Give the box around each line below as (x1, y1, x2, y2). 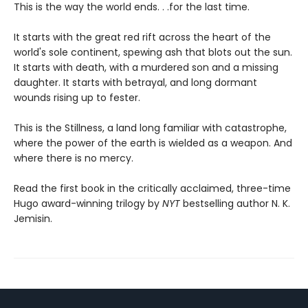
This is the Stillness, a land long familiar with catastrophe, (14, 120, 287, 135)
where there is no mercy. (14, 151, 133, 165)
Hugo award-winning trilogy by (14, 196, 162, 210)
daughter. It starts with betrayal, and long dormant (14, 75, 257, 89)
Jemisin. (14, 211, 52, 225)
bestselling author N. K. (183, 196, 290, 210)
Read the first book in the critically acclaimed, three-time (14, 181, 291, 195)
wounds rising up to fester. (14, 90, 140, 104)
